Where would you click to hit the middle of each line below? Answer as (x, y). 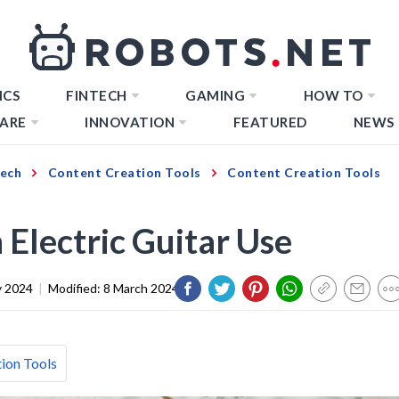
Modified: (76, 288)
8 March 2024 (141, 288)
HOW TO (333, 95)
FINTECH (97, 95)
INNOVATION (130, 122)
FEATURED (270, 122)
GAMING (215, 95)
